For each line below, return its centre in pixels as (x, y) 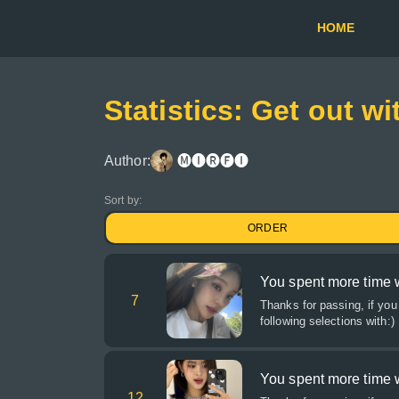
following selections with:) (327, 321)
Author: (127, 160)
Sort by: (123, 200)
